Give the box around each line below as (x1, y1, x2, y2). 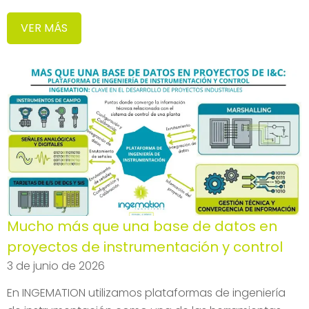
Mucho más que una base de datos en (7, 217, 277, 236)
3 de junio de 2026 (7, 258, 105, 274)
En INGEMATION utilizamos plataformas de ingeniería (7, 285, 286, 301)
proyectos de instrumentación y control (7, 237, 283, 257)
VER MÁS (21, 20, 68, 36)
